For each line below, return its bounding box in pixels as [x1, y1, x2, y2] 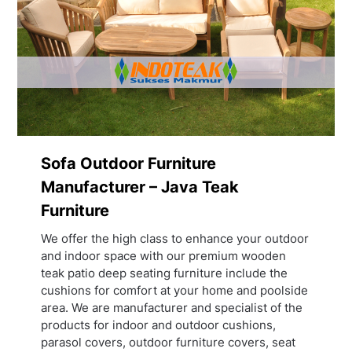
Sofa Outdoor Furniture [41, 153, 217, 173]
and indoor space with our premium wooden [41, 247, 287, 263]
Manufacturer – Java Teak [41, 177, 240, 196]
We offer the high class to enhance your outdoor [41, 230, 310, 246]
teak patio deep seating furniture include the [41, 265, 288, 280]
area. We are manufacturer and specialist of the [41, 299, 303, 315]
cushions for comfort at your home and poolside [41, 282, 309, 298]
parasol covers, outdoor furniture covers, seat [41, 334, 296, 350]
